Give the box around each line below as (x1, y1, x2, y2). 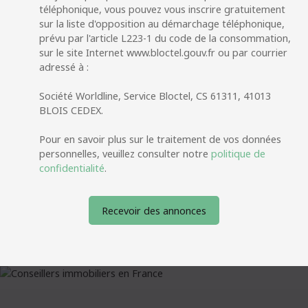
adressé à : (39, 60, 89, 74)
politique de (211, 147, 265, 161)
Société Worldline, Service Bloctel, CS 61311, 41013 (39, 89, 271, 103)
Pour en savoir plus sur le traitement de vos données (39, 133, 281, 146)
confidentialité (39, 162, 104, 175)
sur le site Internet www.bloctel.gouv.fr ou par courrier (39, 46, 287, 60)
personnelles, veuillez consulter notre (39, 147, 211, 161)
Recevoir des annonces (102, 203, 206, 217)
